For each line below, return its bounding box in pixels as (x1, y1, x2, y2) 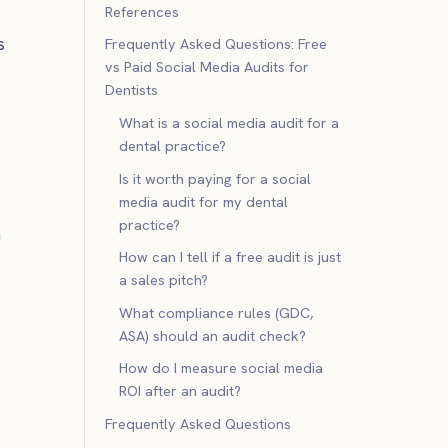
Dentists (105, 81, 158, 100)
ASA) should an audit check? (119, 326, 307, 345)
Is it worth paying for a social (119, 169, 312, 188)
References (105, 2, 179, 21)
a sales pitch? (119, 271, 209, 290)
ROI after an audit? (119, 382, 242, 401)
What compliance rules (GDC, (119, 303, 314, 322)
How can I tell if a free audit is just (119, 248, 342, 267)
